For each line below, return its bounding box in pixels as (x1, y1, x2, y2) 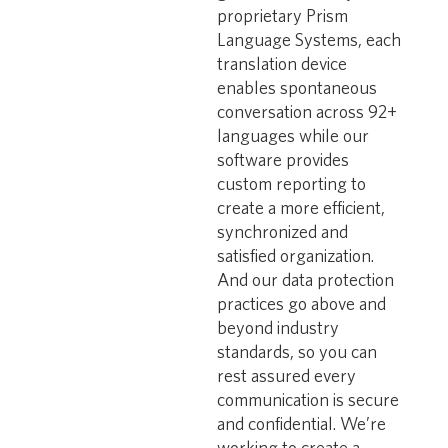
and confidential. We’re (217, 413, 387, 434)
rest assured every (217, 365, 357, 386)
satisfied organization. (217, 245, 375, 266)
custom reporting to (217, 173, 367, 194)
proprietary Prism (217, 5, 349, 26)
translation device (217, 53, 348, 74)
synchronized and (217, 221, 349, 242)
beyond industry (217, 317, 340, 338)
